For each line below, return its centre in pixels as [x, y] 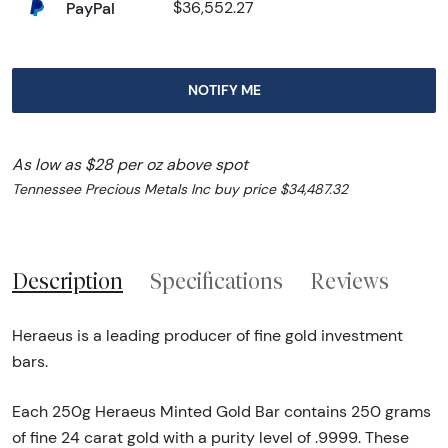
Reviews [349, 281]
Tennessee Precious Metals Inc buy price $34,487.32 [180, 189]
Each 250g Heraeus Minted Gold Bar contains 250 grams [221, 411]
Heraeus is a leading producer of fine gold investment [207, 335]
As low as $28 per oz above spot [130, 165]
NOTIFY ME [224, 90]
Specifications [216, 281]
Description [67, 281]
